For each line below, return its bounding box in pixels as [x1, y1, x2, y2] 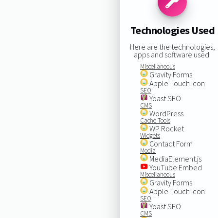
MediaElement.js [147, 153, 201, 163]
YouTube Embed [147, 162, 202, 172]
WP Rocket [147, 123, 184, 133]
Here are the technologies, [129, 41, 215, 52]
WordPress [147, 108, 183, 118]
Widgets [140, 131, 160, 140]
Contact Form [147, 138, 193, 148]
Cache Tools [140, 116, 170, 125]
